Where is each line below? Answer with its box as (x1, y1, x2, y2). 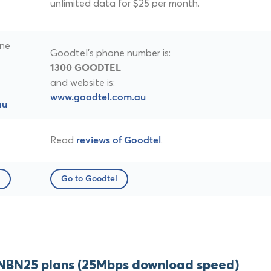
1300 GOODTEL (50, 63, 121, 73)
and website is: (50, 76, 115, 89)
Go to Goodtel (61, 175, 117, 184)
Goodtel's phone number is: (50, 47, 171, 59)
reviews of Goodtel (76, 135, 161, 146)
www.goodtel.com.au (50, 93, 146, 103)
